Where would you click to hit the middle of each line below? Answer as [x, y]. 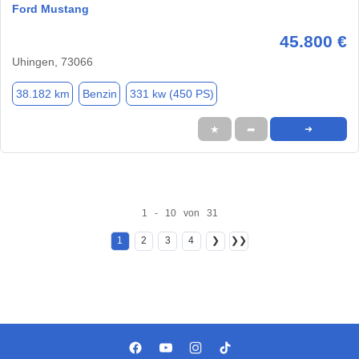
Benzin [99, 93]
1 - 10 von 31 [179, 213]
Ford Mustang [50, 9]
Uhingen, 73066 [52, 62]
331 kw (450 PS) [171, 93]
